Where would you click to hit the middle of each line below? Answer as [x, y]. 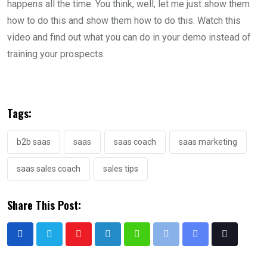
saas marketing [208, 142]
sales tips [121, 169]
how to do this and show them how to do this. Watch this [124, 21]
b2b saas [34, 142]
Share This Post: [44, 205]
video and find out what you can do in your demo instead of [129, 37]
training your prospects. [56, 54]
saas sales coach [49, 169]
